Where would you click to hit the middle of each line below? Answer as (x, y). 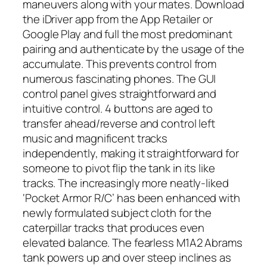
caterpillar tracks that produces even (114, 227)
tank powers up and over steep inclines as (127, 257)
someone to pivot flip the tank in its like (119, 168)
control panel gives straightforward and (120, 93)
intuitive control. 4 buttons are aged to (118, 108)
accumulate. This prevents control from (120, 63)
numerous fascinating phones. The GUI (119, 78)
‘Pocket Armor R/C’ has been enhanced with (131, 198)
